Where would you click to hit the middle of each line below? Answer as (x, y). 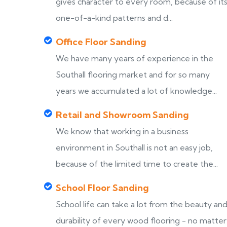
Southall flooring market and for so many (133, 74)
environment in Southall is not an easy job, (134, 147)
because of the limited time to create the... (137, 164)
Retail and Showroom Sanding (122, 115)
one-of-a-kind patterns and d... (114, 18)
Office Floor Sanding (101, 42)
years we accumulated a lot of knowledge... (136, 91)
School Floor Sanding (102, 188)
